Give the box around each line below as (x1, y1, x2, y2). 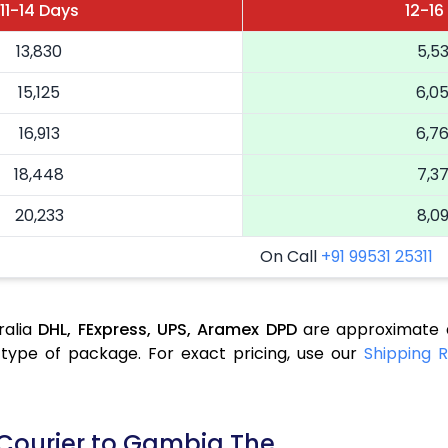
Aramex (197, 318, 260, 342)
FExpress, (77, 318, 151, 342)
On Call (259, 245, 321, 269)
